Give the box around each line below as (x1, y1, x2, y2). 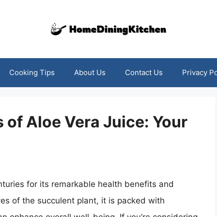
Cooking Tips (9, 68, 55, 77)
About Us (74, 68, 106, 77)
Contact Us (124, 68, 163, 77)
